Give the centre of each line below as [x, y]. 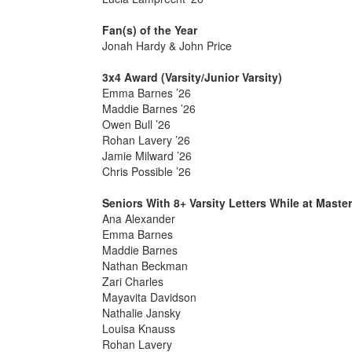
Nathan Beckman [146, 266]
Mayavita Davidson [150, 297]
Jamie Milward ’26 [147, 156]
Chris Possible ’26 [146, 171]
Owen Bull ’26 [136, 124]
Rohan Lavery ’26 [146, 140]
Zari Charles [134, 281]
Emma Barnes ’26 [146, 93]
